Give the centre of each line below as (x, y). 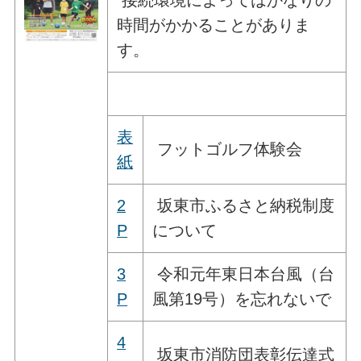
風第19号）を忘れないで (242, 299)
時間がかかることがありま (214, 25)
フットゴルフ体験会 (228, 149)
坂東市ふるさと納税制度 (244, 205)
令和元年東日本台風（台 (244, 274)
